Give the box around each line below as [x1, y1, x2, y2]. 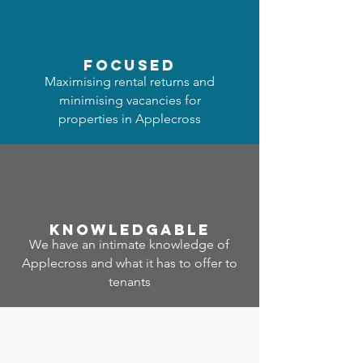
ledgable [108, 220, 211, 239]
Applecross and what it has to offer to [21, 255, 237, 271]
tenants [108, 274, 151, 289]
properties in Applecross [58, 111, 201, 126]
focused [83, 56, 176, 75]
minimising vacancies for [58, 92, 201, 108]
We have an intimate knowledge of [29, 237, 229, 252]
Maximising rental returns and [45, 74, 215, 89]
